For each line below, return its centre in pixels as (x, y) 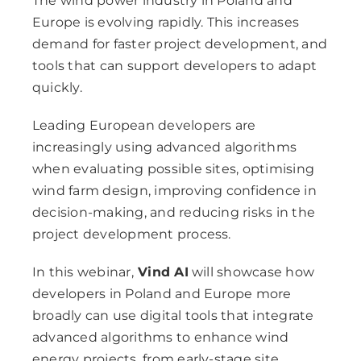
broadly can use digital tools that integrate (173, 316)
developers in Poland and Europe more (162, 294)
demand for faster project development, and (180, 44)
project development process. (131, 234)
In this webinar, (83, 272)
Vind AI (161, 272)
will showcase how (251, 272)
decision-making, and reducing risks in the (174, 213)
